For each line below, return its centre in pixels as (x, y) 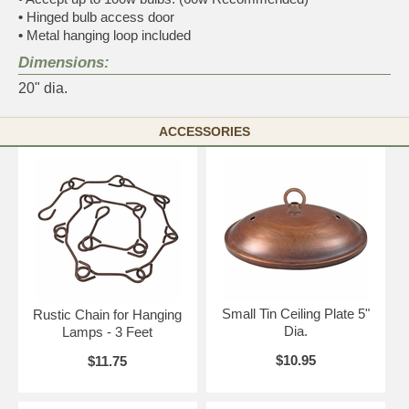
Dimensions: (64, 62)
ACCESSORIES (204, 131)
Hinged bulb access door (99, 16)
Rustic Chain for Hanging (108, 314)
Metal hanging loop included (107, 35)
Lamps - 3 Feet (108, 331)
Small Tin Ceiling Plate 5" (295, 313)
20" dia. (43, 88)
